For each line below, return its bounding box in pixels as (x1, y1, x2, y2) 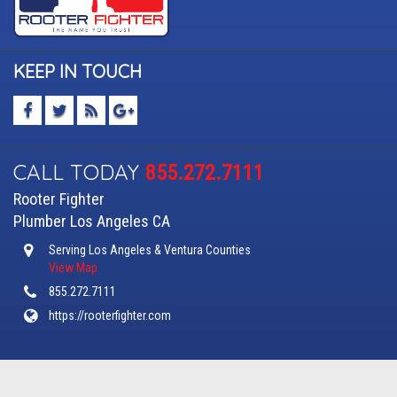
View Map (49, 261, 97, 276)
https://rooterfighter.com (49, 308, 171, 323)
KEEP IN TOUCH (13, 60, 142, 83)
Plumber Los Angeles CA (13, 212, 170, 231)
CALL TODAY (13, 159, 145, 186)
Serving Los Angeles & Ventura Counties (49, 243, 251, 258)
